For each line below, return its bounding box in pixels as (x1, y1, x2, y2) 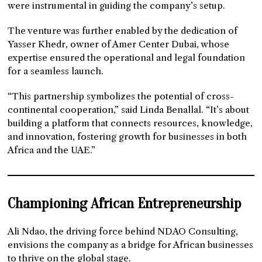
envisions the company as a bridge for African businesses (8, 239, 254, 250)
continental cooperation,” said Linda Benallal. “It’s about (8, 104, 250, 115)
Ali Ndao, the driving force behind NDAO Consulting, (8, 225, 239, 237)
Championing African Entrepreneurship (8, 194, 242, 212)
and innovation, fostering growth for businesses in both (8, 130, 247, 142)
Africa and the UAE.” (8, 144, 96, 156)
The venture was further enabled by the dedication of (8, 25, 238, 36)
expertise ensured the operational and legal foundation (8, 51, 246, 63)
